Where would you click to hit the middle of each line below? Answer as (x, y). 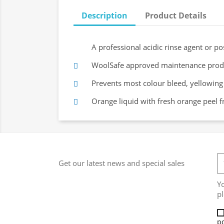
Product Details (176, 16)
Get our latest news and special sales (121, 163)
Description (104, 16)
